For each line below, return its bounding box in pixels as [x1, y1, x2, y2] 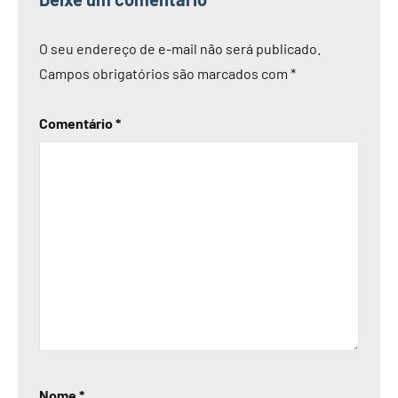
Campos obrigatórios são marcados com [39, 64, 291, 82]
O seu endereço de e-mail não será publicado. [39, 39, 321, 57]
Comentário [39, 114, 115, 131]
